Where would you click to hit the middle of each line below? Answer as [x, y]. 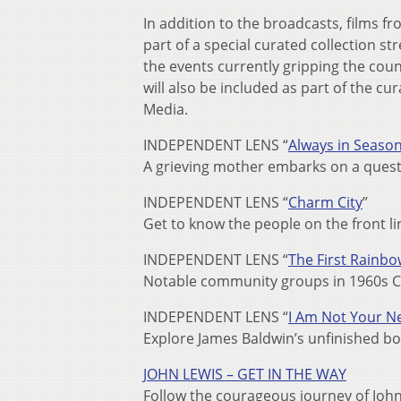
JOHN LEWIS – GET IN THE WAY [245, 375]
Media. [166, 110]
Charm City [325, 203]
